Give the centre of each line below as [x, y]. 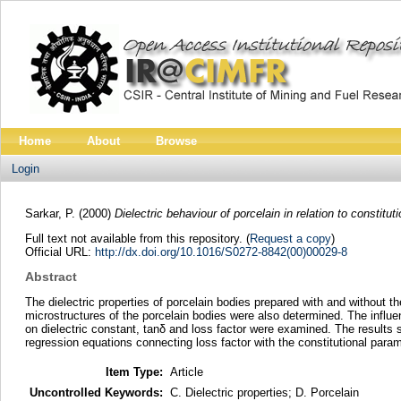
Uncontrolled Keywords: [96, 392]
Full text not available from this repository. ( [137, 238]
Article [186, 371]
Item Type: [134, 371]
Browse [176, 141]
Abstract [51, 277]
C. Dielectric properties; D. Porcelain [264, 392]
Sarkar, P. [50, 213]
